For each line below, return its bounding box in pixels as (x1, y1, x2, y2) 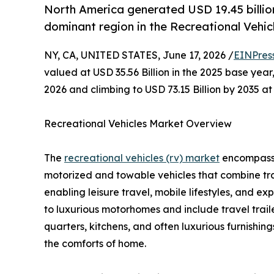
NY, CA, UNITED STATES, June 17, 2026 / (44, 49, 234, 62)
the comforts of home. (44, 237, 146, 250)
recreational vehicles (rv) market (64, 152, 220, 165)
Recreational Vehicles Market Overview (44, 117, 232, 130)
